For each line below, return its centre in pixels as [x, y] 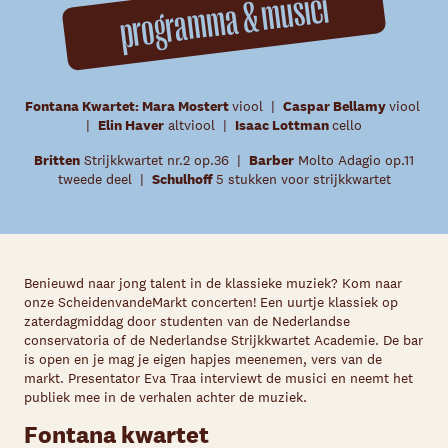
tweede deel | [104, 179]
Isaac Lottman [283, 125]
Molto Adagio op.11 [354, 160]
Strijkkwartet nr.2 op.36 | [164, 160]
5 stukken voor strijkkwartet [301, 179]
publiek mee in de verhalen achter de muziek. [165, 397]
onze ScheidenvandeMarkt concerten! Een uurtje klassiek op [211, 302]
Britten [57, 160]
